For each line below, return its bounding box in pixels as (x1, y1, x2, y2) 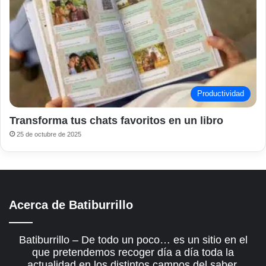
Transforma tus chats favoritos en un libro (9, 115, 223, 127)
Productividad (197, 89, 244, 99)
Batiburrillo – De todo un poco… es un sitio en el (18, 234, 248, 246)
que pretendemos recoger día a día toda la (32, 246, 234, 259)
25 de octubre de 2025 (17, 131, 81, 138)
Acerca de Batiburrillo (9, 198, 133, 212)
